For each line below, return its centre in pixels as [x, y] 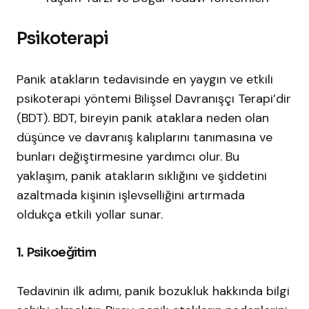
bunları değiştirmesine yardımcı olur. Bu [128, 157]
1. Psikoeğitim [56, 253]
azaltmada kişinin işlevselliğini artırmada [131, 196]
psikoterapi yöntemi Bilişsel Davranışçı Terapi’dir [154, 99]
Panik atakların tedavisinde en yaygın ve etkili [145, 80]
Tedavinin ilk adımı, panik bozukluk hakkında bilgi [153, 291]
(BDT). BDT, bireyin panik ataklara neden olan [143, 118]
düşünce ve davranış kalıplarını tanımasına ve [144, 138]
